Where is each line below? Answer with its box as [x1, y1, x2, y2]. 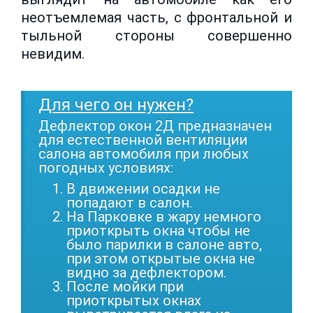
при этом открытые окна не [66, 249, 255, 267]
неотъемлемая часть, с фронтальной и [21, 8, 292, 26]
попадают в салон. [66, 194, 192, 211]
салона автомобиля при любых [38, 145, 249, 162]
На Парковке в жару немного [66, 208, 261, 225]
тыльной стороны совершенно [21, 27, 292, 44]
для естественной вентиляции [38, 131, 247, 148]
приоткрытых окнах [66, 291, 201, 309]
